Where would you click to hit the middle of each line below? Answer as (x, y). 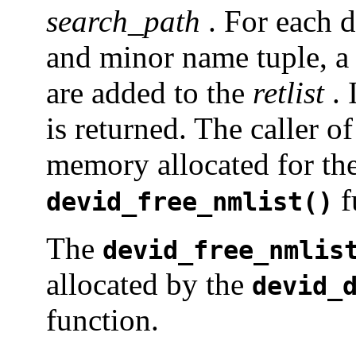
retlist (288, 93)
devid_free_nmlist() (190, 202)
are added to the (149, 93)
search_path (123, 21)
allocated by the (149, 284)
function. (103, 320)
